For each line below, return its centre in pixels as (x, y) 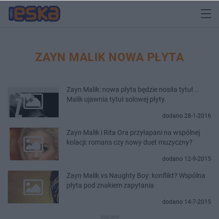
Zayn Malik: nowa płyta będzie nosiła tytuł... (133, 89)
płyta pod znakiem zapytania (110, 185)
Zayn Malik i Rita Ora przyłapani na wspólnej (133, 132)
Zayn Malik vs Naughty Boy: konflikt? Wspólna (136, 175)
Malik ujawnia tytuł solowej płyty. (116, 99)
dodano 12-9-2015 (187, 159)
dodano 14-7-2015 (187, 202)
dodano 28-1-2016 (187, 116)
